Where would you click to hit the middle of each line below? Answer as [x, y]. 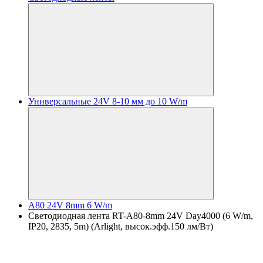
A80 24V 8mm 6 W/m [70, 205]
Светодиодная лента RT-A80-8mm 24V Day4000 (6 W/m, [141, 216]
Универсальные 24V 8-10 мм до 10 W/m [108, 101]
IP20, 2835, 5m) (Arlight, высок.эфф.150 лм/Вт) [121, 226]
